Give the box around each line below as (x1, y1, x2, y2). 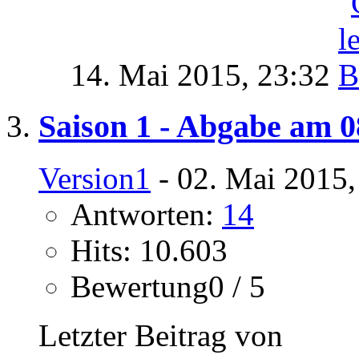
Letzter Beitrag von (38, 318, 283, 353)
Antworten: (71, 197, 222, 232)
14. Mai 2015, (71, 57, 257, 92)
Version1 (38, 161, 151, 196)
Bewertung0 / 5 (71, 269, 265, 305)
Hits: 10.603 (71, 233, 228, 268)
